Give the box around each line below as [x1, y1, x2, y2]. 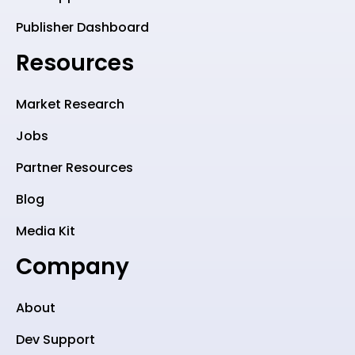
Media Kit [16, 222, 75, 241]
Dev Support [16, 330, 95, 349]
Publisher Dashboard [16, 18, 149, 37]
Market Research [16, 95, 124, 114]
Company [16, 251, 129, 283]
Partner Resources [16, 158, 133, 177]
